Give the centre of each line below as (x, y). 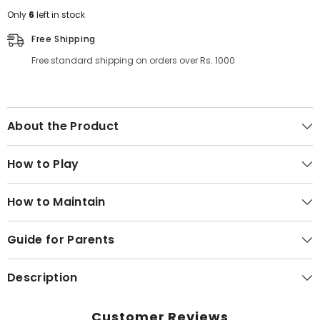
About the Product (63, 126)
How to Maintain (56, 201)
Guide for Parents (61, 239)
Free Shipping (64, 39)
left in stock (60, 14)
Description (42, 277)
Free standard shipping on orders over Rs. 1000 (133, 60)
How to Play (43, 164)
